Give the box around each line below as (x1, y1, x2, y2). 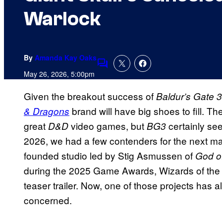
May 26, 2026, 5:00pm (24, 69, 95, 79)
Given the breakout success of (24, 89, 156, 103)
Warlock (24, 7, 101, 31)
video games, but (71, 119, 147, 133)
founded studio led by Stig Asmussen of (24, 149, 195, 163)
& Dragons (24, 105, 69, 118)
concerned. (24, 193, 72, 207)
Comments (96, 63, 143, 77)
